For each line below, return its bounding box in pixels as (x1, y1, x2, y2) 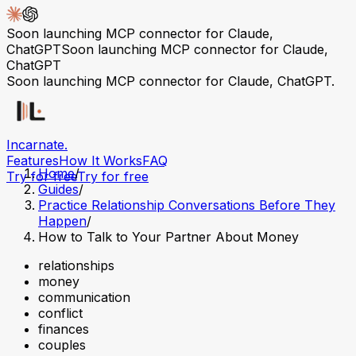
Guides (38, 181, 79, 197)
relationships (38, 257, 114, 273)
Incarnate (6, 137, 64, 153)
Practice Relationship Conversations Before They (38, 197, 335, 213)
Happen (38, 213, 87, 229)
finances (38, 321, 89, 337)
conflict (38, 305, 83, 321)
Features (6, 153, 59, 168)
